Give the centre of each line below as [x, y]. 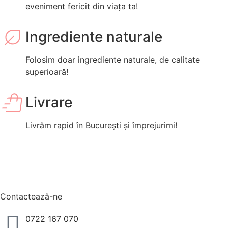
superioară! [47, 72]
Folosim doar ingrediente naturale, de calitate [113, 60]
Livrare [49, 103]
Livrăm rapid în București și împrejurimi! [101, 125]
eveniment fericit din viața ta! [82, 6]
